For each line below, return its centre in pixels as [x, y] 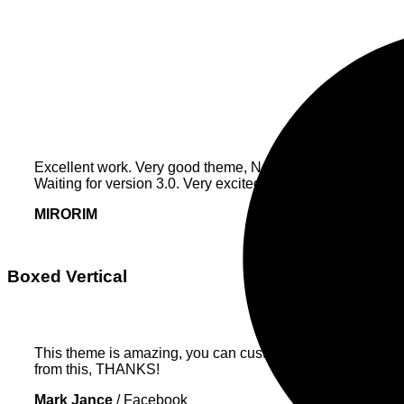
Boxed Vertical [67, 276]
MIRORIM [66, 215]
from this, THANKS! [97, 369]
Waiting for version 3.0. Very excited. [150, 184]
